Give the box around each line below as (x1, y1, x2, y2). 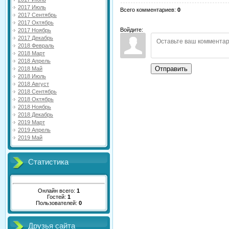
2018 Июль (18, 73, 46, 79)
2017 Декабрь (18, 35, 53, 41)
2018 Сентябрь (18, 88, 57, 95)
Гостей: (47, 193, 67, 200)
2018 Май (18, 65, 42, 72)
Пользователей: (36, 199, 79, 206)
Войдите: (120, 27, 143, 33)
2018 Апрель (18, 58, 51, 64)
